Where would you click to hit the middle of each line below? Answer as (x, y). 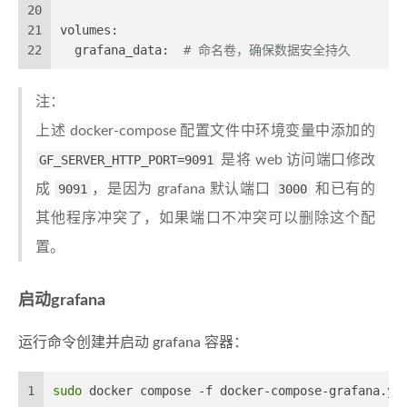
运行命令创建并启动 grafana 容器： (133, 343)
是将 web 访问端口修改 (296, 160)
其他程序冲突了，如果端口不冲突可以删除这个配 (205, 218)
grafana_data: (122, 50)
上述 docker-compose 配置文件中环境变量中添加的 (205, 131)
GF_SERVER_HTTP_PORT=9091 (126, 160)
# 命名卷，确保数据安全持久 (267, 50)
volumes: (89, 30)
